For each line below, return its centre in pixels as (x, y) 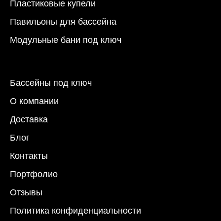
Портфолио (34, 174)
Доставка (29, 119)
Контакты (29, 156)
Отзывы (26, 192)
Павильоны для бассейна (63, 21)
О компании (34, 101)
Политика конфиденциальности (75, 210)
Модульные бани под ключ (66, 40)
